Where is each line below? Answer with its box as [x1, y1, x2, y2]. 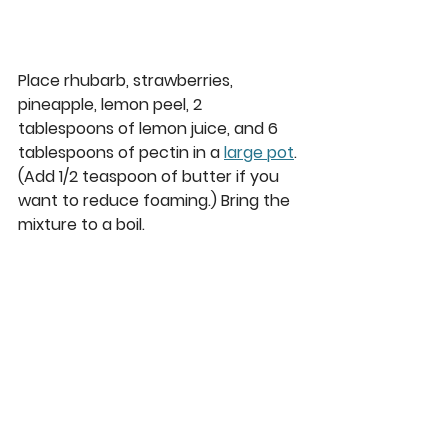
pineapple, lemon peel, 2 [18, 92, 206, 116]
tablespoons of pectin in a [18, 140, 224, 164]
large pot [224, 140, 294, 164]
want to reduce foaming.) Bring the [18, 188, 294, 212]
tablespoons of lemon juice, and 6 [18, 116, 282, 140]
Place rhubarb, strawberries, [18, 68, 237, 92]
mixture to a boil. [18, 212, 153, 236]
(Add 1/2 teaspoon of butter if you [18, 164, 283, 188]
